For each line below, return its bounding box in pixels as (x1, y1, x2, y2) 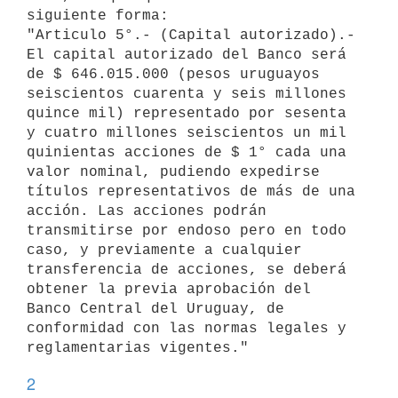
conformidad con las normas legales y (27, 320, 346, 337)
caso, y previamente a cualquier (27, 242, 302, 259)
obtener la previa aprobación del (27, 281, 311, 298)
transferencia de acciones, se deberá (27, 261, 346, 278)
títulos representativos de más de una (27, 183, 355, 200)
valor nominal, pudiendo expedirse (27, 163, 320, 180)
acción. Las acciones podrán (27, 203, 267, 219)
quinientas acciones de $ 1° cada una (27, 144, 346, 161)
